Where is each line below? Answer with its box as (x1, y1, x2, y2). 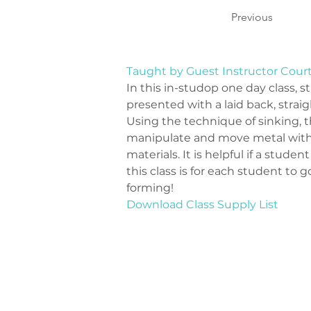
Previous (231, 10, 273, 24)
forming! (126, 181, 174, 194)
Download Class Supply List (126, 198, 278, 211)
